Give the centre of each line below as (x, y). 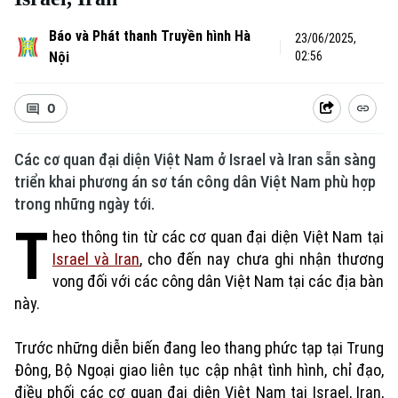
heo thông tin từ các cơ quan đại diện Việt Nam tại (218, 237)
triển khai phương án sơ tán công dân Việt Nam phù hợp (195, 182)
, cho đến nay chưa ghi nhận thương (262, 259)
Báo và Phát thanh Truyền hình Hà (149, 36)
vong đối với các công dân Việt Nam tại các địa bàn (218, 281)
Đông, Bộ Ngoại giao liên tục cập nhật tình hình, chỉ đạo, (199, 370)
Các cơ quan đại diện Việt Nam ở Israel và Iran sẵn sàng (195, 159)
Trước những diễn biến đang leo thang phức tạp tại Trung (199, 348)
